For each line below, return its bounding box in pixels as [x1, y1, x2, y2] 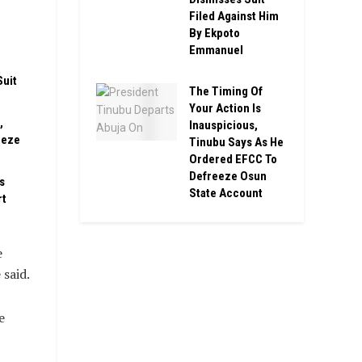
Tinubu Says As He [188, 134, 284, 149]
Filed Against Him [188, 8, 279, 23]
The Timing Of [188, 83, 263, 99]
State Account [188, 185, 263, 200]
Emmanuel [188, 42, 243, 57]
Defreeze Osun [188, 168, 267, 183]
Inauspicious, [188, 117, 258, 133]
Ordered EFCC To [188, 151, 277, 166]
